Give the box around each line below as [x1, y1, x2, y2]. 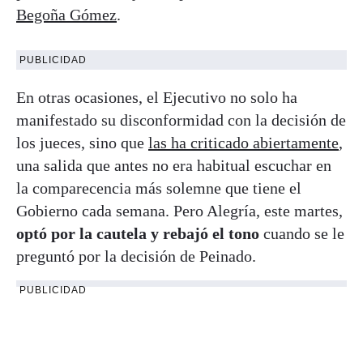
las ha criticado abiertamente [148, 133, 339, 152]
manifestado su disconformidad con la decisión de [16, 110, 346, 129]
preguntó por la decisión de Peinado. [16, 246, 256, 265]
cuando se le [259, 224, 344, 242]
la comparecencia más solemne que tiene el [16, 178, 301, 197]
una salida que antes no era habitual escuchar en [16, 156, 331, 174]
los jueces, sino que [16, 133, 148, 152]
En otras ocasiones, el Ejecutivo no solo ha [16, 88, 297, 106]
